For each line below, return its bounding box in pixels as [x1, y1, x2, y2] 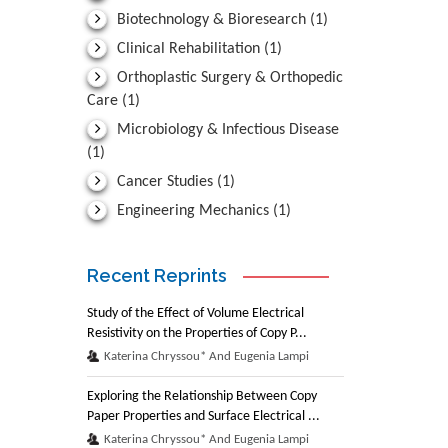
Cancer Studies [113, 174, 217, 191]
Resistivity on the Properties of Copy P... [87, 326, 307, 342]
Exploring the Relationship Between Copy [87, 389, 317, 405]
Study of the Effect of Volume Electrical [87, 306, 304, 322]
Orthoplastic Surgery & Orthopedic [113, 70, 343, 87]
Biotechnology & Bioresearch [113, 12, 310, 29]
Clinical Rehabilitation [113, 41, 264, 58]
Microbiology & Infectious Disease [113, 122, 339, 139]
